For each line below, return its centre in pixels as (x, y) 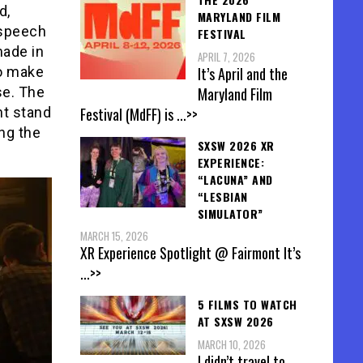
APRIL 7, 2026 (226, 56)
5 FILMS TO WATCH (247, 305)
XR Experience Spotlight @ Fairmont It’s (190, 253)
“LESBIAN (222, 196)
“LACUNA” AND (235, 179)
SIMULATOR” (230, 213)
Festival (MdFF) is (128, 114)
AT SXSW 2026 (235, 322)
